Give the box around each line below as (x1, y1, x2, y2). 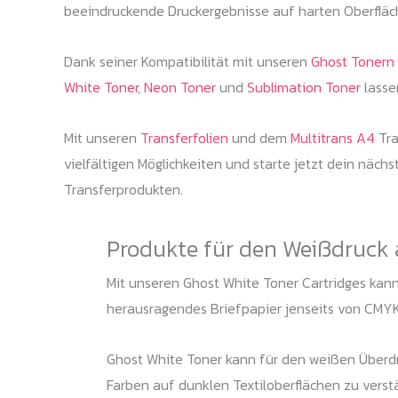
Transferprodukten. (64, 178, 183, 200)
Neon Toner (144, 76, 216, 98)
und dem (228, 126, 291, 148)
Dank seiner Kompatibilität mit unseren (64, 50, 311, 72)
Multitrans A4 (291, 126, 375, 148)
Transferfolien (140, 126, 228, 148)
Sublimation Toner (247, 76, 361, 98)
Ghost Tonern (311, 50, 394, 72)
